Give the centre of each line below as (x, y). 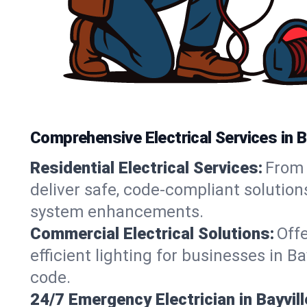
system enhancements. (117, 212)
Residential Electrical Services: (146, 168)
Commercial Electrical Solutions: (152, 234)
